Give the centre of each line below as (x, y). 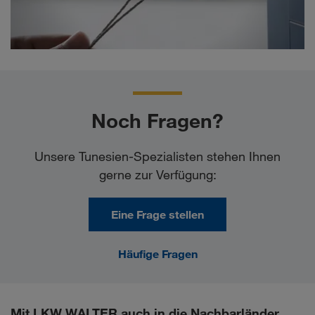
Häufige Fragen (157, 254)
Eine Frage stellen (157, 215)
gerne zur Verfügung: (157, 175)
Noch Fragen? (157, 121)
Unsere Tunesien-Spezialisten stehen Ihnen (157, 156)
